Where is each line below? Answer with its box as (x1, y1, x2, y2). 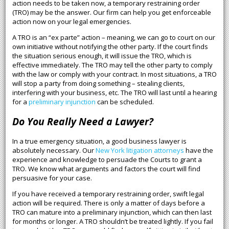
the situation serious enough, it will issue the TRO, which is (12, 51, 192, 61)
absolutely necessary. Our (12, 146, 96, 155)
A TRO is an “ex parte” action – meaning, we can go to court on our (12, 33, 215, 42)
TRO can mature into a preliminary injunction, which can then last (12, 208, 212, 217)
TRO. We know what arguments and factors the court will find (12, 164, 200, 174)
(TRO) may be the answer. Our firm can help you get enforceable (12, 8, 211, 17)
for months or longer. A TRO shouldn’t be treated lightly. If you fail (12, 217, 213, 226)
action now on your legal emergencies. (12, 17, 131, 27)
